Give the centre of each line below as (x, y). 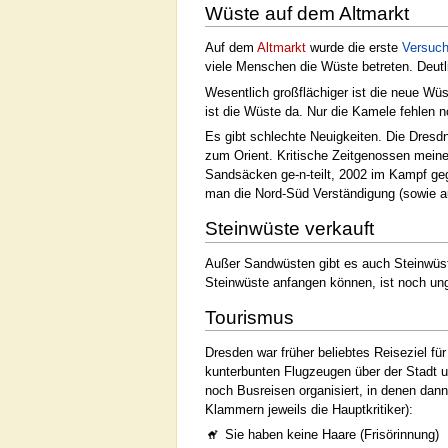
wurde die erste (354, 48)
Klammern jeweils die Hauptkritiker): (309, 409)
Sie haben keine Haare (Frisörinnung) (332, 435)
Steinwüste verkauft (289, 229)
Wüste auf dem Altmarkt (307, 13)
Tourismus (249, 317)
